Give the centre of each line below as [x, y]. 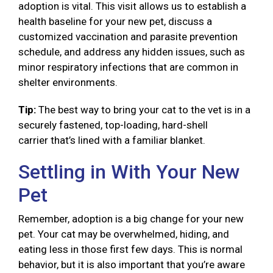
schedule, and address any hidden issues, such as [132, 52]
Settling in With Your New [129, 172]
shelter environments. [69, 83]
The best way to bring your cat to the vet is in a [144, 110]
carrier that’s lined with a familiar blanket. [114, 140]
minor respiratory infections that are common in [128, 67]
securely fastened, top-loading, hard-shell [113, 125]
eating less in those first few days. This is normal [130, 250]
